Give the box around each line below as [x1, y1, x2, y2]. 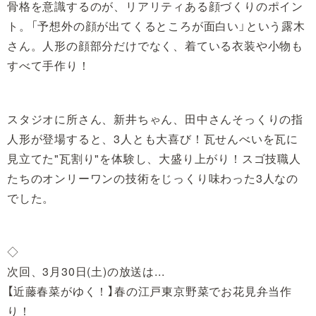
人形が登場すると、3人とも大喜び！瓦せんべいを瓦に [7, 130, 298, 147]
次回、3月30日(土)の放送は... [7, 262, 165, 279]
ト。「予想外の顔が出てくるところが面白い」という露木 [7, 17, 305, 34]
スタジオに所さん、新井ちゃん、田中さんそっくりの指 [7, 110, 303, 127]
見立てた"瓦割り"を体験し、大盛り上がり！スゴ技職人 [7, 150, 301, 166]
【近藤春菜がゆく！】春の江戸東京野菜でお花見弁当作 [7, 282, 293, 299]
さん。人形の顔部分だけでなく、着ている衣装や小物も [7, 37, 303, 54]
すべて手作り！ [7, 56, 90, 73]
